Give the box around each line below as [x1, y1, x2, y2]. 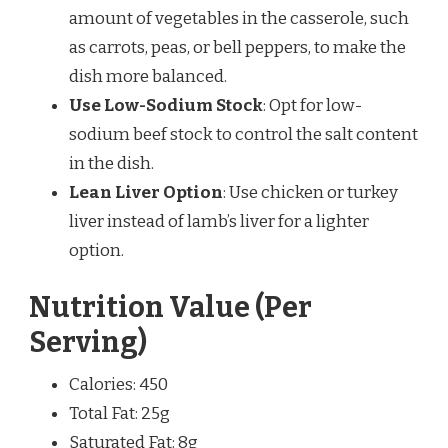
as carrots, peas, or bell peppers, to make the [69, 36, 406, 58]
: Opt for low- [263, 94, 362, 116]
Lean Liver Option [69, 181, 223, 203]
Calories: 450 [69, 374, 168, 396]
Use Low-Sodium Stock [69, 94, 263, 116]
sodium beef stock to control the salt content [69, 123, 418, 145]
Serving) [29, 325, 147, 361]
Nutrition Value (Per [29, 290, 312, 326]
